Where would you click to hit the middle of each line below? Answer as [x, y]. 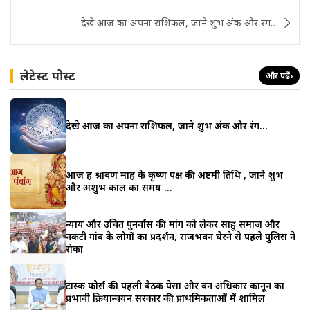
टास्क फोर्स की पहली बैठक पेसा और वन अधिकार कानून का [175, 285]
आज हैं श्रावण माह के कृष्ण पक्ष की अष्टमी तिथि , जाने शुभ [174, 174]
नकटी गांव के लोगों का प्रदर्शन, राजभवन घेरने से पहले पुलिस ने [181, 236]
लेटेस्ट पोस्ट [48, 75]
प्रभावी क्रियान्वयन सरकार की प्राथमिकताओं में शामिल [165, 298]
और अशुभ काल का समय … [119, 187]
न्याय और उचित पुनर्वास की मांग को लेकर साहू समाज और [173, 224]
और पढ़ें [278, 75]
